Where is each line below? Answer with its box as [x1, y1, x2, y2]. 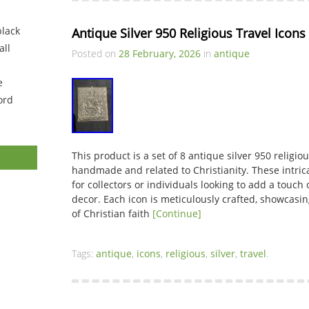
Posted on [72, 47, 119, 60]
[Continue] [152, 207, 201, 220]
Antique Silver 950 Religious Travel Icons [72, 25, 306, 41]
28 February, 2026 [119, 47, 201, 60]
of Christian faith [72, 207, 152, 220]
